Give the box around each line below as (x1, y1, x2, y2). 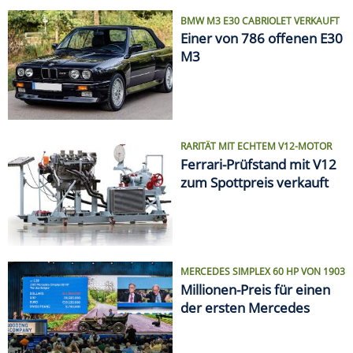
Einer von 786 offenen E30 (180, 29, 343, 48)
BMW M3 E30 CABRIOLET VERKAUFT (180, 13, 340, 28)
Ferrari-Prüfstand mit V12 (180, 154, 336, 173)
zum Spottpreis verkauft (180, 173, 329, 191)
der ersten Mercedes (180, 298, 310, 317)
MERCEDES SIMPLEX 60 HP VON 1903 (180, 265, 345, 279)
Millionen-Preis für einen (180, 280, 330, 299)
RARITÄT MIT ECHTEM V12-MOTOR (180, 139, 332, 154)
